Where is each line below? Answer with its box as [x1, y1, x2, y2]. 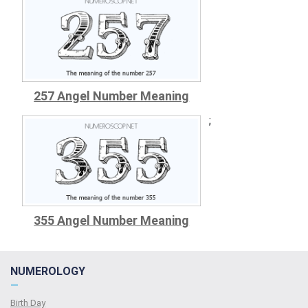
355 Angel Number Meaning [34, 213, 190, 228]
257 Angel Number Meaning [34, 88, 190, 103]
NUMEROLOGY [10, 265, 85, 278]
